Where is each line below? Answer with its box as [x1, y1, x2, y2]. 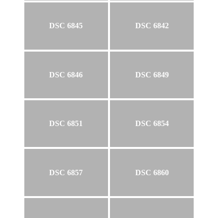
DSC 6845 [49, 21, 83, 30]
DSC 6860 [135, 168, 169, 177]
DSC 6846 [49, 70, 83, 79]
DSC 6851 [49, 119, 83, 128]
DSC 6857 [49, 168, 83, 177]
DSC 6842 [135, 21, 169, 30]
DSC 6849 [135, 70, 169, 79]
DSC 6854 [135, 119, 169, 128]
